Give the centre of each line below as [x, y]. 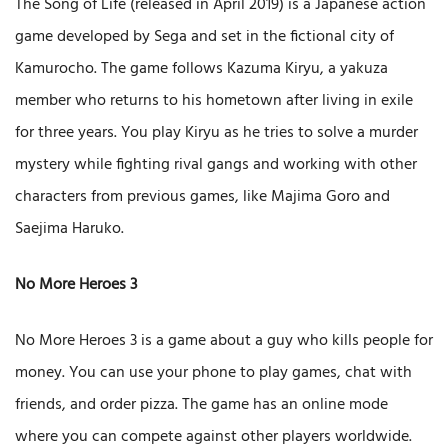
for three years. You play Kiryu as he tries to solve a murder [216, 133]
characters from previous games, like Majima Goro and [202, 197]
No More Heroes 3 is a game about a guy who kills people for [224, 341]
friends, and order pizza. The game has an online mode [201, 405]
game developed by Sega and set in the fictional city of [204, 37]
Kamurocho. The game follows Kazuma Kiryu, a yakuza [201, 69]
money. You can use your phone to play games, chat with [213, 373]
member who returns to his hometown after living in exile [214, 101]
